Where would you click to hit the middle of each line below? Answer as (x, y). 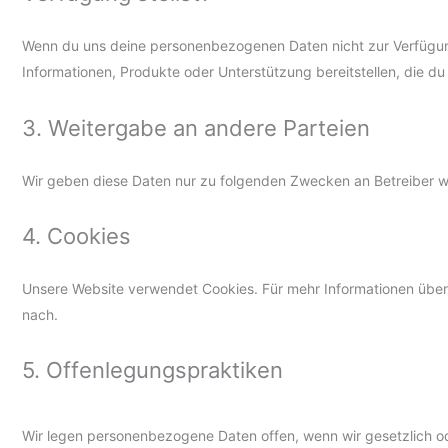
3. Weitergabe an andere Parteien (196, 127)
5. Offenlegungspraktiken (152, 370)
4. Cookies (76, 235)
